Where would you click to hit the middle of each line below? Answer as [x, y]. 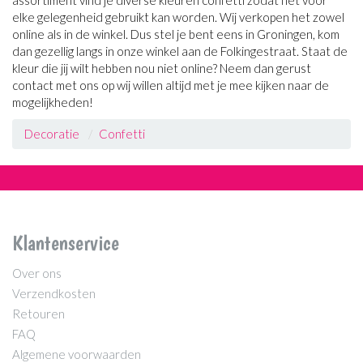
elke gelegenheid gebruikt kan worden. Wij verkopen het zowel [178, 17]
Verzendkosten [54, 293]
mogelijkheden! [53, 102]
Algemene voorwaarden [77, 354]
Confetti [122, 134]
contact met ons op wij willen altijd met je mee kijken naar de [171, 85]
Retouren [38, 313]
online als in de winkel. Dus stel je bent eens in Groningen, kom [176, 34]
